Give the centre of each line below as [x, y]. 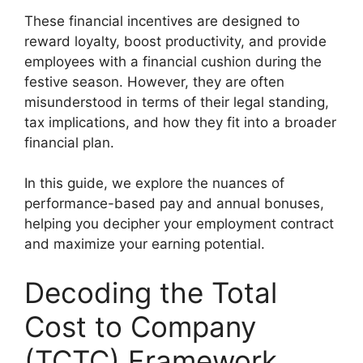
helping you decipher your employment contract [179, 224]
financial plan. [69, 142]
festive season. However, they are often [154, 81]
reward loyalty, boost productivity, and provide [175, 41]
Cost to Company [140, 326]
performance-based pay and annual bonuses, [174, 203]
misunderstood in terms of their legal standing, [177, 102]
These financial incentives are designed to [162, 21]
